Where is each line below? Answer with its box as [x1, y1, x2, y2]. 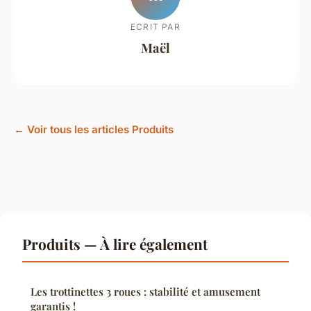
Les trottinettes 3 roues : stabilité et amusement [31, 285, 260, 299]
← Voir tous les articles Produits [14, 123, 174, 137]
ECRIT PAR [131, 21, 180, 32]
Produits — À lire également [22, 234, 208, 254]
